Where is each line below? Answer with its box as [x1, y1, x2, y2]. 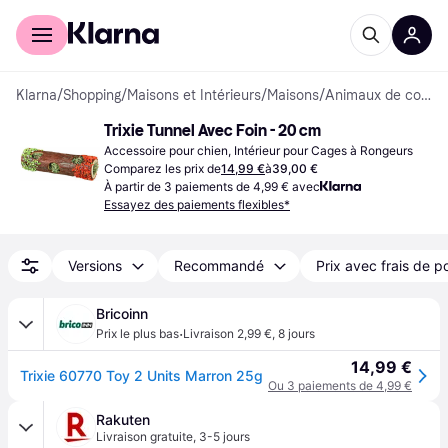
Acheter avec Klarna [16, 6, 140, 22]
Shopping [63, 87, 121, 104]
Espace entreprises [140, 6, 261, 22]
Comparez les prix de [104, 161, 221, 176]
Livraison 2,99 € [183, 326, 272, 341]
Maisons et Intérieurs [127, 87, 261, 104]
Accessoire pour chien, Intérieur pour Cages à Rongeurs [104, 143, 413, 158]
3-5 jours [199, 429, 250, 444]
